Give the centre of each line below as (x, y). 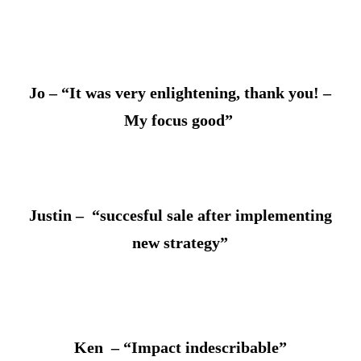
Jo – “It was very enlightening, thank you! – (180, 92)
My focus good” (180, 120)
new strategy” (180, 242)
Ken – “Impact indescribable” (180, 347)
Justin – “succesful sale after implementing (180, 215)
